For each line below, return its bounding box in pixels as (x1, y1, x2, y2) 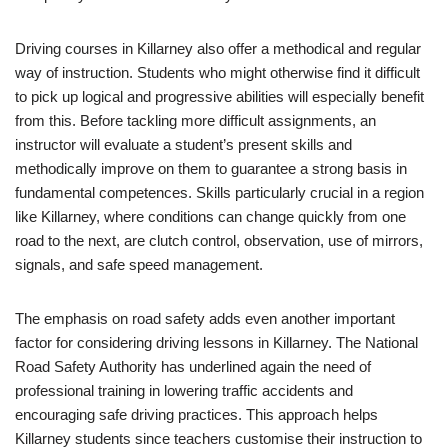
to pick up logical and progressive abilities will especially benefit (15, 88, 424, 105)
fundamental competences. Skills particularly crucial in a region (15, 184, 424, 201)
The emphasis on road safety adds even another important (15, 310, 395, 327)
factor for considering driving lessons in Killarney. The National (15, 334, 418, 351)
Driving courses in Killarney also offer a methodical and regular (15, 40, 421, 57)
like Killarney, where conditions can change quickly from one (15, 208, 406, 225)
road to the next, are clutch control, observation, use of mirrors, (15, 232, 423, 249)
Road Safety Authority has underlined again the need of (15, 358, 371, 375)
